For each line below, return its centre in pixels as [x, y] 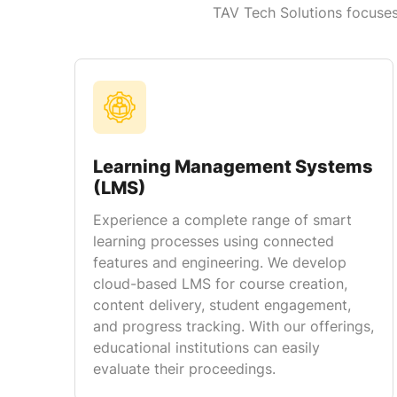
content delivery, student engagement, [222, 305]
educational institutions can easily [206, 347]
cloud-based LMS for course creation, [220, 284]
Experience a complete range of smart [222, 220]
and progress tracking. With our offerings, [234, 326]
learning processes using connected [214, 241]
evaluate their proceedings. [184, 369]
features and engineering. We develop [220, 262]
